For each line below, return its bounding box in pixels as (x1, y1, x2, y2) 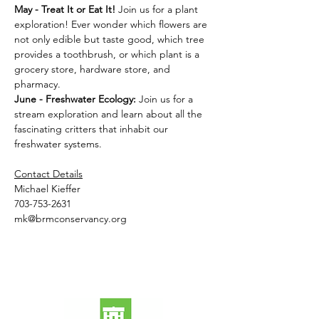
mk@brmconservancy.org (14, 212, 127, 225)
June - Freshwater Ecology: (14, 93, 139, 105)
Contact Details (14, 167, 83, 180)
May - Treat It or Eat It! (14, 3, 118, 16)
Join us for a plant (118, 3, 201, 16)
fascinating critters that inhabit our (14, 122, 171, 135)
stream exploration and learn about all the (14, 108, 205, 120)
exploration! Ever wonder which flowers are (14, 18, 210, 31)
